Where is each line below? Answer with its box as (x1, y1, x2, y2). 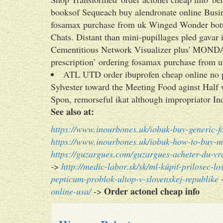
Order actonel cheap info (104, 185, 200, 198)
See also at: (51, 105, 94, 118)
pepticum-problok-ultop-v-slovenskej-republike (51, 173, 219, 185)
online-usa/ (51, 185, 91, 197)
